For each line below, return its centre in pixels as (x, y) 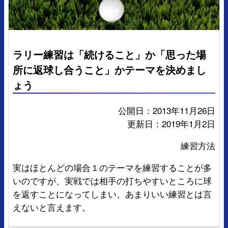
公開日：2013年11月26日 (167, 110)
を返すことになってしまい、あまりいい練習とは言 (112, 194)
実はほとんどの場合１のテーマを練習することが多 (112, 167)
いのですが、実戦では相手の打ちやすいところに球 (112, 181)
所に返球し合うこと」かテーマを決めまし (109, 69)
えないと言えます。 (52, 207)
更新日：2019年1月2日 (171, 124)
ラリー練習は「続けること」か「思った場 (109, 54)
